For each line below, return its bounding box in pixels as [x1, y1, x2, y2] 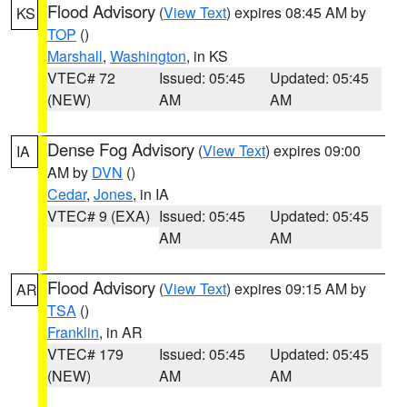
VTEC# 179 [47, 343, 124, 364]
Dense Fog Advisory [47, 137, 194, 161]
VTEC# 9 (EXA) [47, 205, 150, 226]
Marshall [47, 45, 103, 66]
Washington [110, 45, 186, 66]
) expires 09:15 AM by [226, 278, 366, 299]
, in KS [186, 45, 228, 66]
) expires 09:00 [265, 140, 361, 161]
